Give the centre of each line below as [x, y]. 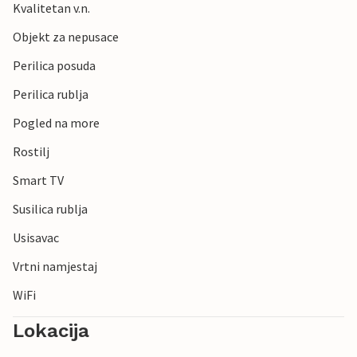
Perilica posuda [54, 66]
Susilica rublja [50, 209]
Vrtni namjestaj [55, 267]
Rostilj [31, 152]
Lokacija [51, 331]
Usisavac [36, 238]
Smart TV [38, 180]
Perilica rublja [51, 94]
